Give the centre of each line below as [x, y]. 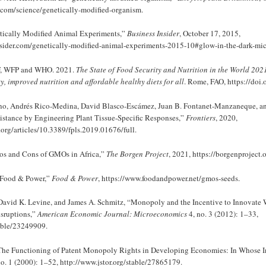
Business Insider [153, 34]
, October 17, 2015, [210, 34]
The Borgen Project [137, 153]
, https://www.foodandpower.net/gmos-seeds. [169, 178]
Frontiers [201, 118]
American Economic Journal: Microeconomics [112, 214]
